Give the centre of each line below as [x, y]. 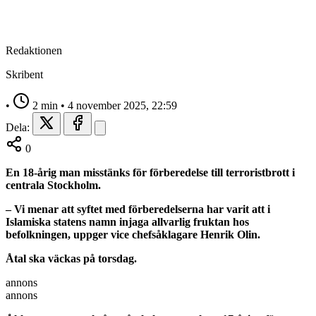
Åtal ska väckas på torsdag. [71, 258]
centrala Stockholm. [53, 185]
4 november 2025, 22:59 [122, 105]
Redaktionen [34, 50]
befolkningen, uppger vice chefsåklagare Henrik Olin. [133, 234]
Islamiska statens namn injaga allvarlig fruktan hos [127, 221]
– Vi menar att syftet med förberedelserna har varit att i [138, 209]
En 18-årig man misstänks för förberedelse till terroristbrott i [150, 172]
